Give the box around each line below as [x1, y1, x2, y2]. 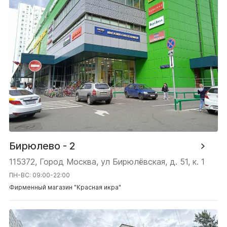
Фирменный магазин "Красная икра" [9, 183, 121, 192]
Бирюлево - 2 [9, 140, 75, 153]
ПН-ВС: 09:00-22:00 [9, 171, 70, 179]
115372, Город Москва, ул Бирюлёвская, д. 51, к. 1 [9, 157, 205, 167]
